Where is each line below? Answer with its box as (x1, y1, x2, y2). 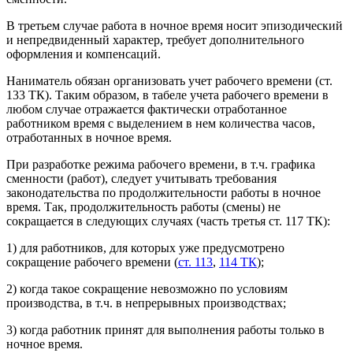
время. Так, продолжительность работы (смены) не (6, 199, 281, 214)
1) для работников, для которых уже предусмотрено (6, 240, 284, 255)
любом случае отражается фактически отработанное (6, 102, 287, 116)
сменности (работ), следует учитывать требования (6, 171, 277, 185)
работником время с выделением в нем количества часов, (6, 116, 315, 130)
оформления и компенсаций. (6, 46, 161, 61)
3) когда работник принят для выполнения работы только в (6, 322, 325, 336)
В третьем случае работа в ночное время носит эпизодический (6, 18, 343, 32)
